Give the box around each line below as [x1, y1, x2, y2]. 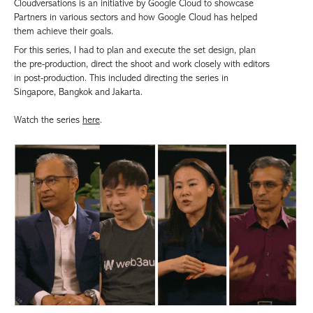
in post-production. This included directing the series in [14, 73, 228, 84]
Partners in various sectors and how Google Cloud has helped [14, 12, 257, 23]
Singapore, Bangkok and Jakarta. [14, 87, 143, 98]
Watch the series [14, 115, 82, 126]
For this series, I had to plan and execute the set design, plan [14, 45, 256, 56]
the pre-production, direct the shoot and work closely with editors [14, 59, 270, 70]
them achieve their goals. [14, 26, 116, 37]
